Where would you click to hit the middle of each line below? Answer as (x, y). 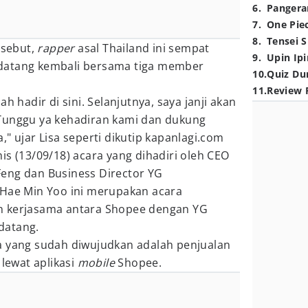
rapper (58, 48)
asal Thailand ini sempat (144, 48)
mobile (96, 263)
